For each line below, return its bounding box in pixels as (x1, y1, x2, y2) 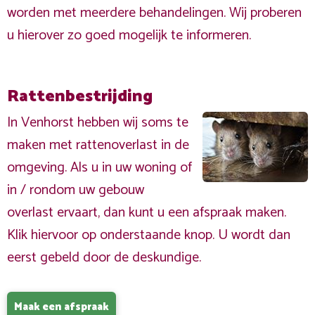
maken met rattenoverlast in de (7, 134, 189, 157)
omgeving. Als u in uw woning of (7, 156, 192, 179)
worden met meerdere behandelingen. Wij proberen (7, 1, 302, 25)
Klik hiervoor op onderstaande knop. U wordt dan (7, 224, 290, 247)
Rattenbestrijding (7, 83, 153, 110)
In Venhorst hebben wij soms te (7, 111, 188, 134)
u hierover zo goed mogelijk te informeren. (7, 24, 251, 47)
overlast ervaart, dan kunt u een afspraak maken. (7, 201, 286, 224)
